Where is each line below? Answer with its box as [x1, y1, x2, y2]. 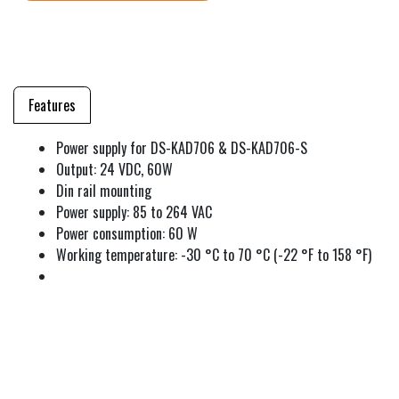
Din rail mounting [56, 179, 151, 201]
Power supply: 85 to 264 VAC [56, 200, 212, 223]
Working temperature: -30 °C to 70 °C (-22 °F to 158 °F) [56, 243, 371, 265]
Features [28, 94, 76, 116]
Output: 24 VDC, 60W [56, 158, 173, 180]
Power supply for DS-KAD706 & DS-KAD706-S [56, 136, 307, 159]
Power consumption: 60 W [56, 222, 198, 244]
